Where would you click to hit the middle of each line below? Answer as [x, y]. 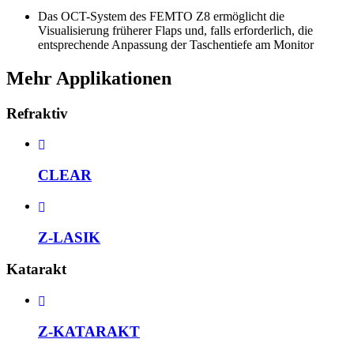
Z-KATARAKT [89, 331]
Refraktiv [37, 113]
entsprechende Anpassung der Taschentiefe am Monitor [176, 44]
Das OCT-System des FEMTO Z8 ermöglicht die [161, 16]
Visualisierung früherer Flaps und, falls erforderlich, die [175, 30]
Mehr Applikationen [89, 78]
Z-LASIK [69, 237]
